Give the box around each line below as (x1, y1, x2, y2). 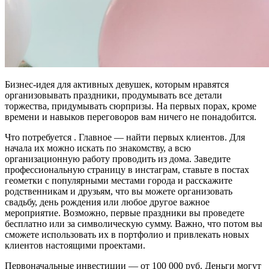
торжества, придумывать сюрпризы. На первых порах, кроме (5, 101, 256, 112)
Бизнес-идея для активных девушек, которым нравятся (5, 79, 229, 90)
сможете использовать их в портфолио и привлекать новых (5, 229, 249, 240)
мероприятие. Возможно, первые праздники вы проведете (5, 208, 244, 219)
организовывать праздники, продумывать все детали (5, 90, 222, 101)
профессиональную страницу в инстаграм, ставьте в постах (5, 165, 249, 175)
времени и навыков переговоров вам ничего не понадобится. (5, 112, 256, 122)
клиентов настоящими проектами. (5, 240, 145, 251)
